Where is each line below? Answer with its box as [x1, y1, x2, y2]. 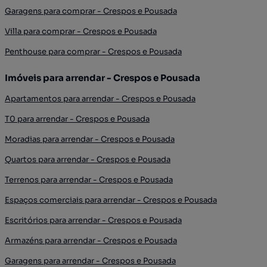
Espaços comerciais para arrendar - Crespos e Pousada [5, 195, 217, 205]
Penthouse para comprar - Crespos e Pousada [5, 46, 182, 57]
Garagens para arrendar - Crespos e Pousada [5, 256, 176, 266]
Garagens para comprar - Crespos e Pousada [5, 6, 177, 16]
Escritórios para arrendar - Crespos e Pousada [5, 215, 182, 225]
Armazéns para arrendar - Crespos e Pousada [5, 235, 177, 246]
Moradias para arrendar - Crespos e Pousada [5, 134, 175, 144]
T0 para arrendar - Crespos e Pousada [5, 114, 150, 124]
